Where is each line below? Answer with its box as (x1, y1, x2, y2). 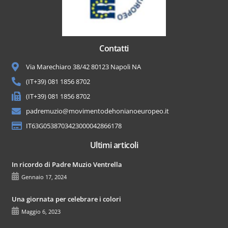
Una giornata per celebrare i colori (12, 194, 122, 204)
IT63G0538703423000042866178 (25, 121, 122, 130)
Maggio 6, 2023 (21, 207, 61, 215)
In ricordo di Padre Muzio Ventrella (12, 159, 123, 169)
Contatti (99, 42, 129, 54)
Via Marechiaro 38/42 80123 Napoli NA (25, 62, 141, 71)
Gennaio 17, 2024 (21, 173, 67, 181)
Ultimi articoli (90, 139, 138, 151)
